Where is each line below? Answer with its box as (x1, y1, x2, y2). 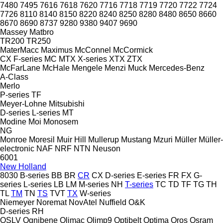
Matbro (29, 27, 54, 36)
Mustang (121, 135, 151, 144)
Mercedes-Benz (149, 63, 205, 72)
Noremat (36, 198, 67, 207)
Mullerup (88, 135, 119, 144)
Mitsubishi (49, 99, 85, 108)
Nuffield (99, 198, 126, 207)
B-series (20, 171, 49, 180)
